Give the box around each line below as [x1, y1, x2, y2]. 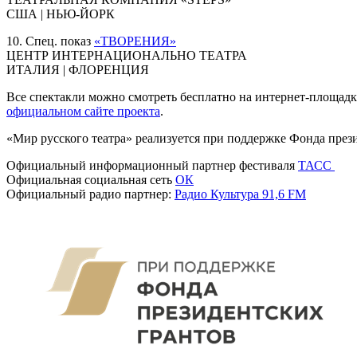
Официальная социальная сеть [6, 172, 175, 186]
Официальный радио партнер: [6, 186, 175, 201]
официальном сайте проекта [6, 104, 160, 118]
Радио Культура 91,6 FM [175, 186, 306, 201]
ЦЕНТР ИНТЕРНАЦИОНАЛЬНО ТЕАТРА [6, 48, 247, 62]
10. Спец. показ [6, 33, 94, 48]
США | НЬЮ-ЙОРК [6, 6, 115, 21]
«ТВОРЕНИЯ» [94, 33, 176, 48]
